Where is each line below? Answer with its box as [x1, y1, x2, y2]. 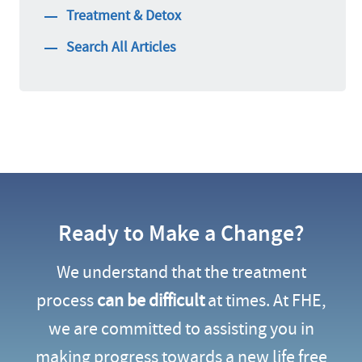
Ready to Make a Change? [58, 218, 304, 249]
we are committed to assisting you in [48, 318, 314, 341]
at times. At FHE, [204, 289, 326, 313]
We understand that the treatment [56, 261, 306, 284]
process [36, 289, 97, 313]
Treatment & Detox [66, 6, 181, 26]
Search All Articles [66, 38, 176, 57]
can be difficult [97, 289, 204, 313]
